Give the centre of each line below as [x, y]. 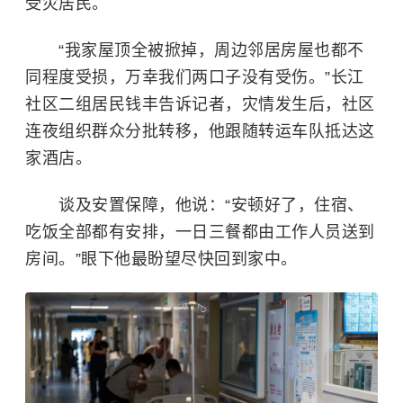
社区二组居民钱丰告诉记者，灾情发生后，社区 [200, 104]
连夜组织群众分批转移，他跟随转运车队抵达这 [200, 131]
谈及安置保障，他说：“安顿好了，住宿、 [195, 205]
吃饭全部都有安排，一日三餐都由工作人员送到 [200, 232]
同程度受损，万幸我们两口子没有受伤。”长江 [195, 77]
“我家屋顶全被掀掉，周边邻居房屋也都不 [195, 50]
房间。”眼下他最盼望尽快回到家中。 [161, 259]
